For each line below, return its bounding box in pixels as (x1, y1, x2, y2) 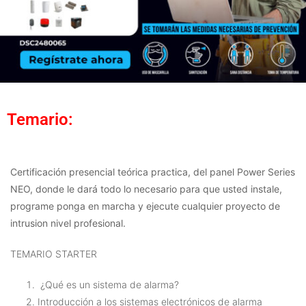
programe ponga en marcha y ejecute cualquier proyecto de (10, 200, 280, 212)
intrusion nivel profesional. (10, 217, 126, 229)
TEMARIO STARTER (10, 248, 97, 260)
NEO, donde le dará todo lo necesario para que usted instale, (10, 183, 282, 195)
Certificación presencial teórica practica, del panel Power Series (10, 166, 295, 178)
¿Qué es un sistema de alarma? (38, 279, 179, 290)
